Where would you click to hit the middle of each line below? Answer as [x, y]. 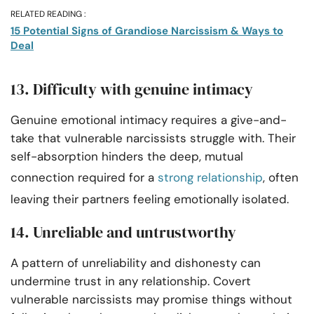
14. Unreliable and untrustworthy [123, 232]
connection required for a [84, 178]
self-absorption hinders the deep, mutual [127, 157]
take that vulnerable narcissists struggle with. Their [153, 138]
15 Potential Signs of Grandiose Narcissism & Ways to [147, 31]
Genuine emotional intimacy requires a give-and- [149, 120]
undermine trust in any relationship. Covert [131, 281]
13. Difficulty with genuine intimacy [132, 89]
